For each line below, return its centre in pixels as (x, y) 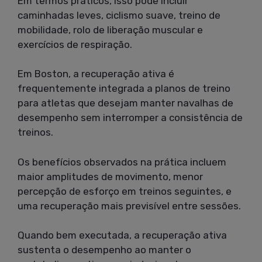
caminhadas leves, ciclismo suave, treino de (119, 15)
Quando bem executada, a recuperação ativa (122, 235)
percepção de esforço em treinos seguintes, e (125, 191)
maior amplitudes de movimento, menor (110, 176)
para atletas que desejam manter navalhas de (125, 103)
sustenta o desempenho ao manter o (104, 250)
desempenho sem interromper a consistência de (130, 118)
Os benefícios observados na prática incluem (122, 162)
